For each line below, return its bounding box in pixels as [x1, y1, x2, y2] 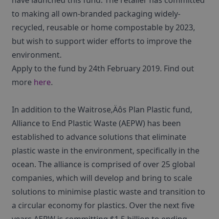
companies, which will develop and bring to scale [12, 173, 192, 183]
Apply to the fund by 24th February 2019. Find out [12, 63, 194, 74]
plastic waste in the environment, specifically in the [12, 145, 199, 156]
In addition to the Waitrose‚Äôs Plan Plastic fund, [12, 104, 192, 115]
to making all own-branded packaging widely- [12, 8, 180, 19]
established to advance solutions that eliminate [12, 131, 186, 142]
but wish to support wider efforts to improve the [12, 36, 192, 46]
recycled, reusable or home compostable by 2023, [12, 22, 195, 33]
